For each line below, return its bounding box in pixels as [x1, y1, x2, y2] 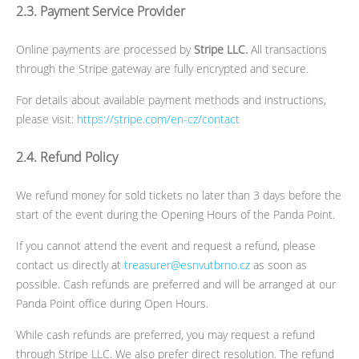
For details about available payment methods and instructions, [16, 91, 326, 107]
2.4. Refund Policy [16, 147, 118, 166]
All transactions [248, 41, 327, 57]
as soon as [250, 256, 307, 272]
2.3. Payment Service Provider [16, 2, 185, 20]
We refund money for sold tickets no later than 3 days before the [16, 187, 341, 203]
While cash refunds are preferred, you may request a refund [16, 326, 315, 342]
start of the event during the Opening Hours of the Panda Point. [16, 206, 335, 222]
